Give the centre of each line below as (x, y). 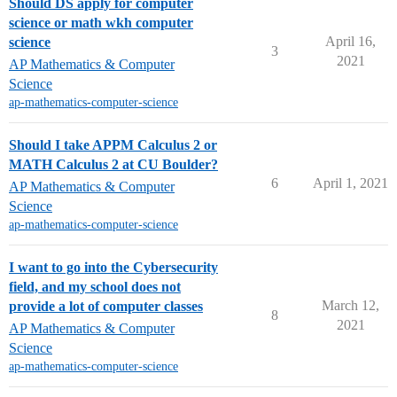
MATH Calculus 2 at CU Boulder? (113, 164)
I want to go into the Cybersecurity (113, 267)
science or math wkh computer (101, 23)
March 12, (350, 305)
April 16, (350, 41)
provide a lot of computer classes (106, 306)
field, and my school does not (95, 287)
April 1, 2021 (350, 183)
